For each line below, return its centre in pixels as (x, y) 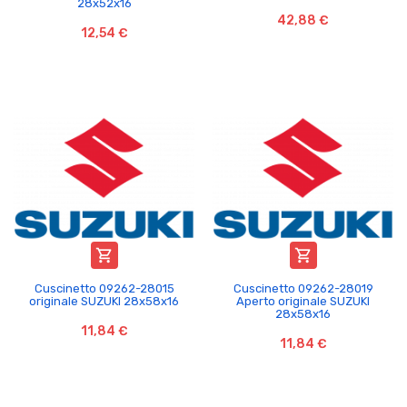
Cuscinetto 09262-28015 (104, 288)
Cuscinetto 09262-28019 (303, 288)
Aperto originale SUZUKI (303, 301)
